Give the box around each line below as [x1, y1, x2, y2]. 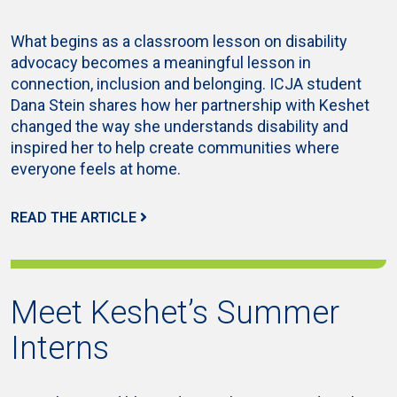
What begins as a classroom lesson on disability [11, 32, 347, 51]
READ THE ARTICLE [11, 209, 136, 226]
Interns [11, 330, 109, 367]
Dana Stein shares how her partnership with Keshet [11, 96, 370, 114]
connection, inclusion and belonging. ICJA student [11, 74, 362, 93]
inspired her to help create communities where [11, 138, 339, 157]
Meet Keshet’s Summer [11, 294, 339, 331]
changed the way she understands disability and [11, 117, 348, 136]
